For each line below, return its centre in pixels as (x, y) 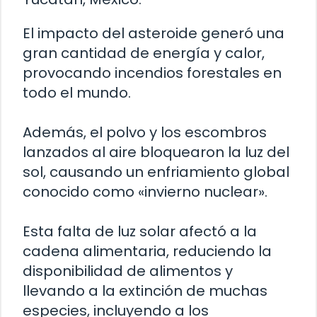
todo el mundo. (77, 92)
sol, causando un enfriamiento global (156, 172)
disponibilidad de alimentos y (128, 271)
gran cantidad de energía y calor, (144, 53)
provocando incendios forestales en (152, 73)
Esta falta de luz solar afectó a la (140, 231)
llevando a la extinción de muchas (145, 290)
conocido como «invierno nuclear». (145, 191)
